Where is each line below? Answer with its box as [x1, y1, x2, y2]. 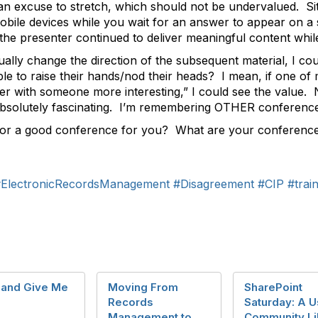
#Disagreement [173, 177, 254, 191]
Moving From [108, 280, 178, 294]
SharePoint [244, 280, 302, 294]
